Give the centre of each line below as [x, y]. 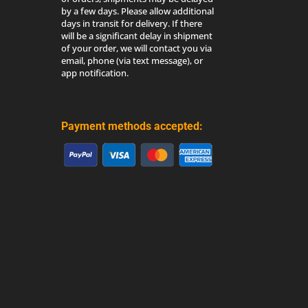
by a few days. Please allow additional [138, 11]
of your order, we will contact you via [137, 48]
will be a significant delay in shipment [137, 35]
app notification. [95, 73]
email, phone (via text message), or [132, 60]
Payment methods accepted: [132, 126]
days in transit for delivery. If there [132, 23]
